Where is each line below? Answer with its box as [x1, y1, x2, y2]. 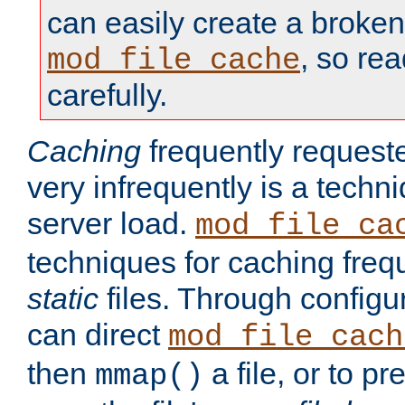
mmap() [95, 359, 203, 394]
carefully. [47, 78, 167, 113]
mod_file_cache [47, 43, 300, 79]
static [27, 281, 99, 316]
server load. [27, 206, 195, 241]
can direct [27, 317, 168, 353]
